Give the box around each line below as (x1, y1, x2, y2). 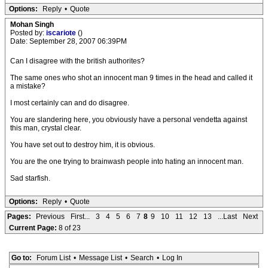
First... (71, 212, 90, 221)
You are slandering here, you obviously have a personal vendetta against (10, 115, 247, 124)
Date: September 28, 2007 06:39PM (10, 37, 127, 45)
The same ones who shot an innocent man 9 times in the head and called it (10, 74, 252, 82)
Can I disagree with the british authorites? (10, 57, 145, 65)
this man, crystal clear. (10, 124, 81, 132)
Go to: (11, 254, 32, 262)
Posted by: (10, 29, 46, 37)
